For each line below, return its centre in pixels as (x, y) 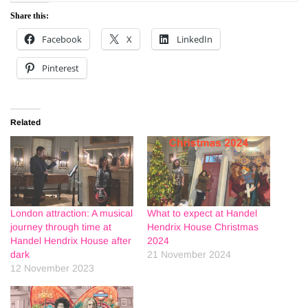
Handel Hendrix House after (71, 241)
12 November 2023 (52, 268)
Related (25, 123)
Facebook (62, 40)
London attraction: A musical (71, 213)
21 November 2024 (189, 255)
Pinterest (60, 68)
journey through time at (61, 227)
